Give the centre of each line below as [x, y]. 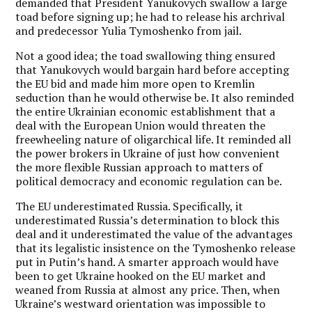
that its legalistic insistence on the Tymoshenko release [156, 248]
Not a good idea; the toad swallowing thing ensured [146, 55]
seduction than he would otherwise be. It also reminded [155, 97]
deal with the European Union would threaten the [141, 125]
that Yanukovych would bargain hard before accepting [153, 69]
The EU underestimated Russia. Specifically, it [130, 206]
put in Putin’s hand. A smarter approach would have [147, 262]
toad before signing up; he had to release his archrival [150, 16]
